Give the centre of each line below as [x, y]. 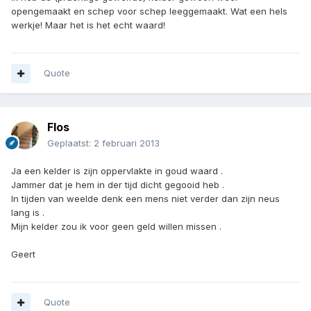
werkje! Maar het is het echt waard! [88, 25]
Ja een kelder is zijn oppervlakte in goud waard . [117, 171]
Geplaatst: [70, 143]
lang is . [28, 213]
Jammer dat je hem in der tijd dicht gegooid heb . [118, 185]
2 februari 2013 [127, 143]
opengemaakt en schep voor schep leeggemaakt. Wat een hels [149, 11]
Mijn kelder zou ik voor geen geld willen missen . [116, 227]
